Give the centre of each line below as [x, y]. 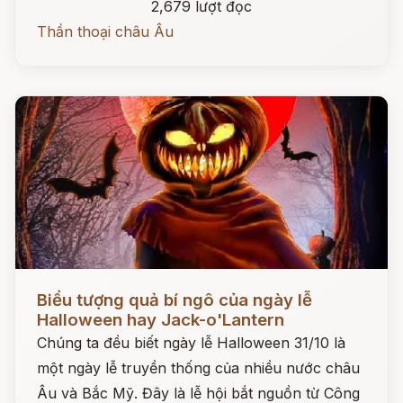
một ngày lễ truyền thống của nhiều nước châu [198, 368]
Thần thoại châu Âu [105, 31]
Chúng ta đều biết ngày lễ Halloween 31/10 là [191, 343]
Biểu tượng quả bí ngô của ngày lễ [175, 300]
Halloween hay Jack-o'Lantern [161, 320]
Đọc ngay [48, 286]
